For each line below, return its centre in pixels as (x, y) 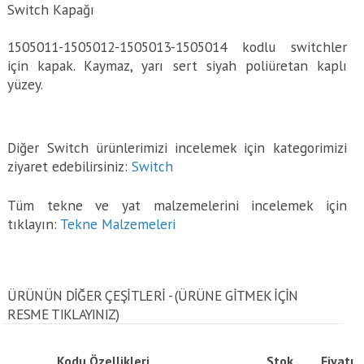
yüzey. (26, 84)
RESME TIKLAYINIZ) (63, 314)
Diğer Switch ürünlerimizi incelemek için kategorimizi (177, 147)
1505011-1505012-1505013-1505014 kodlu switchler (177, 47)
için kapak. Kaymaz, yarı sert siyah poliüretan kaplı (177, 65)
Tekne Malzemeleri (118, 224)
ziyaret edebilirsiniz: (70, 166)
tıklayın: (34, 224)
